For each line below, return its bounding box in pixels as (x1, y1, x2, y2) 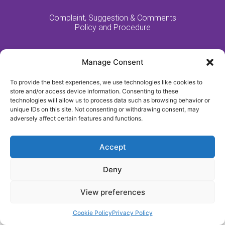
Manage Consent (81, 57, 144, 67)
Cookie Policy (72, 209, 112, 216)
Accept (99, 142, 126, 152)
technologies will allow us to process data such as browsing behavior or (10, 96, 210, 104)
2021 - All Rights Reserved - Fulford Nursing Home (42, 85, 183, 93)
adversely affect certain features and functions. (10, 115, 143, 122)
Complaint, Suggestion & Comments (49, 13, 176, 23)
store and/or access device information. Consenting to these (10, 87, 178, 95)
